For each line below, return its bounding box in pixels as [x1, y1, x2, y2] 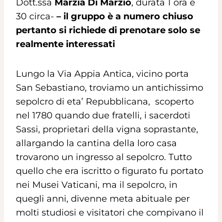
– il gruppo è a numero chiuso [56, 10, 193, 22]
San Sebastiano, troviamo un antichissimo [16, 82, 203, 93]
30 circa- [16, 10, 56, 22]
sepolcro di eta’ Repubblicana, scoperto [16, 96, 196, 107]
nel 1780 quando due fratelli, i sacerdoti [16, 110, 190, 121]
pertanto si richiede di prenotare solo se [16, 24, 200, 36]
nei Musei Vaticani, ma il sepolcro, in [16, 179, 177, 190]
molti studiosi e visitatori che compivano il [16, 207, 204, 218]
